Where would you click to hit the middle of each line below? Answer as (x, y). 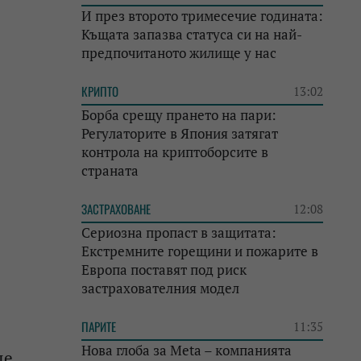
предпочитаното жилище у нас (179, 53)
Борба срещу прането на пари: (179, 115)
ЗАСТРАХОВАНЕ (116, 209)
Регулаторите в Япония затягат (180, 133)
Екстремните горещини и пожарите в (200, 251)
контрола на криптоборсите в (175, 152)
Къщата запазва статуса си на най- (192, 34)
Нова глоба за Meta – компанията (187, 350)
